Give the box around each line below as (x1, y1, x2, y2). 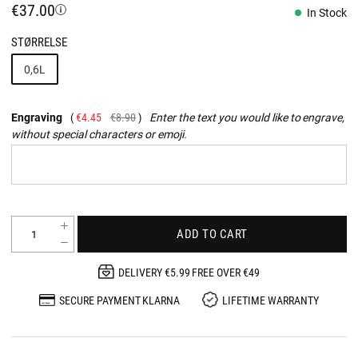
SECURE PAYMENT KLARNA (58, 292, 181, 308)
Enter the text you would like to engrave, (149, 109, 345, 125)
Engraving (11, 109, 62, 125)
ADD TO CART (177, 225, 248, 242)
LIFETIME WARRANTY (222, 292, 320, 308)
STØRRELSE (11, 34, 67, 50)
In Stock (307, 5, 347, 20)
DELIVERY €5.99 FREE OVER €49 (117, 264, 261, 280)
